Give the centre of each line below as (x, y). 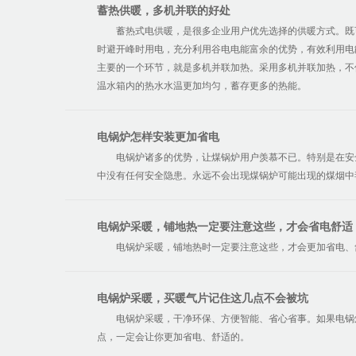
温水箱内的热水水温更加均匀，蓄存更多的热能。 (202, 86)
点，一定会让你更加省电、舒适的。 (173, 337)
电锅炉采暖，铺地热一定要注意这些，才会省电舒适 (225, 226)
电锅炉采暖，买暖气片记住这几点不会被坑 (203, 298)
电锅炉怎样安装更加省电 (158, 137)
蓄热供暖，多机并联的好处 (164, 10)
